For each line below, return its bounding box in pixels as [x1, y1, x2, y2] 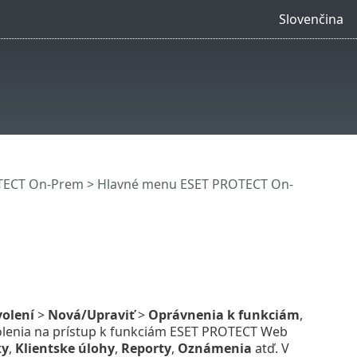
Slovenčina [278, 10, 343, 28]
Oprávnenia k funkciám [147, 305, 300, 324]
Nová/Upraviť [47, 305, 135, 324]
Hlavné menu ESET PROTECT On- [96, 175, 293, 194]
